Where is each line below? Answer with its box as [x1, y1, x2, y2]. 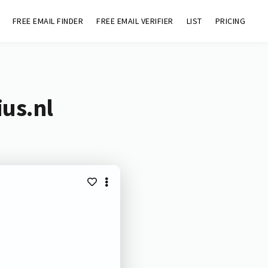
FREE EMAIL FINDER [12, 16, 84, 26]
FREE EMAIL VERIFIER [96, 16, 173, 26]
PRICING [215, 16, 246, 26]
